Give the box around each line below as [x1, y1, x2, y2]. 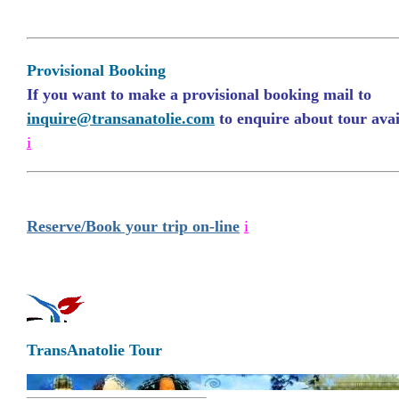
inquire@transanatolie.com [27, 109, 215, 127]
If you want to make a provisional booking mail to [27, 85, 371, 103]
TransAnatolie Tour [27, 341, 162, 360]
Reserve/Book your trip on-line [27, 217, 240, 236]
